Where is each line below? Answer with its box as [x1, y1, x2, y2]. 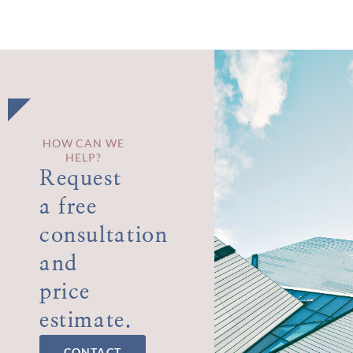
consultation [39, 224, 169, 246]
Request [39, 167, 122, 189]
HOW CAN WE [43, 136, 124, 150]
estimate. [39, 309, 132, 331]
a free [39, 195, 98, 217]
